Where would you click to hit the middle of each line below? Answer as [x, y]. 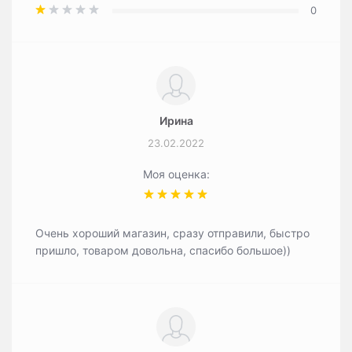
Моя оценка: [176, 174]
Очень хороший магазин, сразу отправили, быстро [172, 233]
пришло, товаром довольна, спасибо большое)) [163, 250]
